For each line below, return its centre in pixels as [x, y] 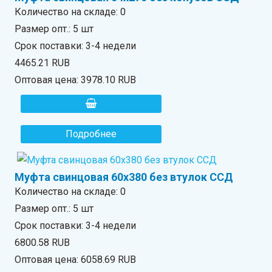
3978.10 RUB [109, 80]
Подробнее [91, 134]
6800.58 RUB [42, 243]
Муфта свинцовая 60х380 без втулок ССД [124, 177]
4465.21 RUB [42, 63]
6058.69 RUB [109, 260]
